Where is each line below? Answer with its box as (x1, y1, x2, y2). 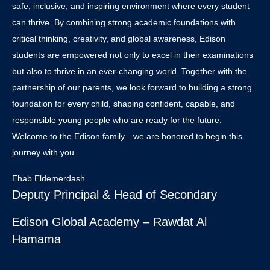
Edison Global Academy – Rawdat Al (12, 215, 207, 228)
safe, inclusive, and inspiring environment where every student (12, 1, 250, 11)
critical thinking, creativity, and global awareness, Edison (12, 34, 225, 43)
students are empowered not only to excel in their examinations (12, 50, 253, 60)
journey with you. (12, 148, 77, 157)
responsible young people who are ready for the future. (12, 115, 222, 125)
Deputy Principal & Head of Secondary (12, 188, 217, 201)
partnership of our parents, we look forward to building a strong (12, 83, 252, 92)
